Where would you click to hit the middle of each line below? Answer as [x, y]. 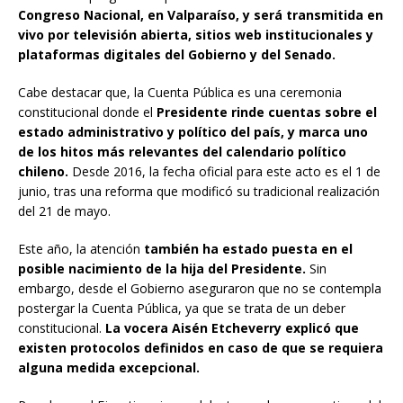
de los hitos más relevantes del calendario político [182, 152]
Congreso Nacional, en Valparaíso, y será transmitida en [201, 15]
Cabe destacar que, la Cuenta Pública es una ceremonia [180, 93]
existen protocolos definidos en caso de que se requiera [201, 348]
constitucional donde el [87, 112]
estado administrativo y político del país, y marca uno [193, 132]
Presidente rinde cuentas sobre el [267, 112]
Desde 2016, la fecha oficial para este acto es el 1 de [224, 172]
